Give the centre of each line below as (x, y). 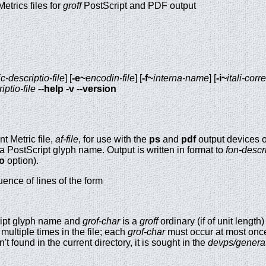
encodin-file (110, 78)
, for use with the (114, 140)
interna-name (181, 78)
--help (51, 88)
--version (96, 88)
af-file (67, 140)
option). (22, 161)
